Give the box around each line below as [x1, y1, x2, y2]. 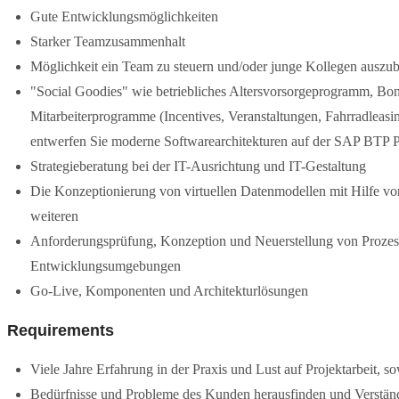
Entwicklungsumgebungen [30, 258, 181, 273]
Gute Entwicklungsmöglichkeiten [30, 9, 218, 24]
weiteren [30, 208, 78, 224]
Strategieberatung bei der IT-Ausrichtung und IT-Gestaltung [30, 159, 366, 174]
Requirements [7, 322, 114, 339]
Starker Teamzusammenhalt [30, 34, 185, 49]
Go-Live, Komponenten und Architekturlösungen [30, 283, 308, 298]
